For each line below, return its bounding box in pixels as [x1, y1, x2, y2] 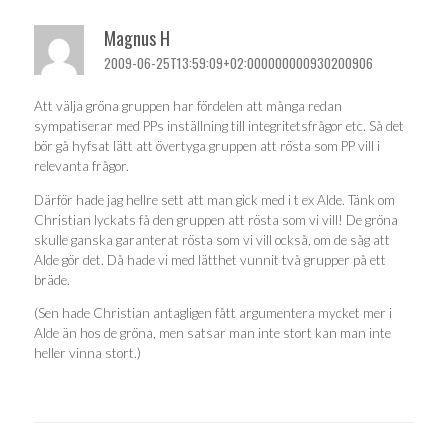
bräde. [34, 271, 70, 288]
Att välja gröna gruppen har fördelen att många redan [34, 98, 342, 115]
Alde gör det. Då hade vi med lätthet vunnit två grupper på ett [34, 251, 386, 268]
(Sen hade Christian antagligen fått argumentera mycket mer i [34, 305, 392, 322]
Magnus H [104, 24, 170, 51]
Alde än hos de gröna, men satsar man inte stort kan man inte [34, 325, 391, 342]
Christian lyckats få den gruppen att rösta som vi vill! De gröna [34, 211, 398, 228]
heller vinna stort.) [34, 345, 141, 362]
